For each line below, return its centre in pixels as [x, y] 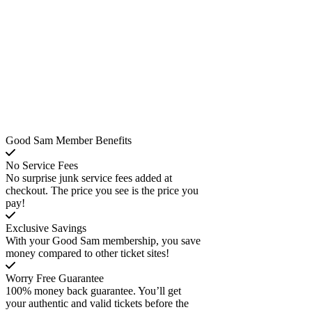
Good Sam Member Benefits [69, 140]
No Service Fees [42, 165]
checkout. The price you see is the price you [102, 190]
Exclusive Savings [46, 228]
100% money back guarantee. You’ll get [93, 290]
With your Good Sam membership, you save [103, 240]
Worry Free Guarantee [55, 278]
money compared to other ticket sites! [87, 253]
